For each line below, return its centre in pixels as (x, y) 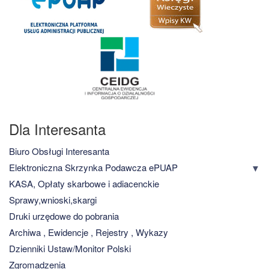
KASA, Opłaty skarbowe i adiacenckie (84, 183)
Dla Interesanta (57, 128)
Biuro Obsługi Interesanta (59, 151)
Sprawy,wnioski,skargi (53, 199)
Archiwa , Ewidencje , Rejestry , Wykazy (89, 232)
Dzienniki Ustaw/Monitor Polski (70, 248)
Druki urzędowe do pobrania (64, 216)
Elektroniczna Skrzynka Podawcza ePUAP (93, 167)
